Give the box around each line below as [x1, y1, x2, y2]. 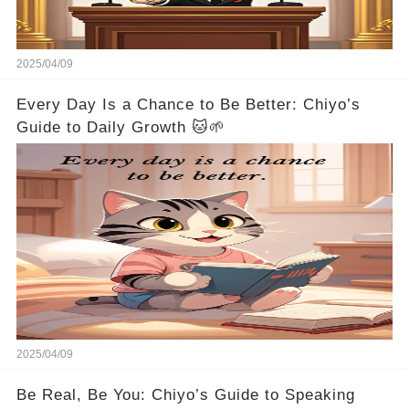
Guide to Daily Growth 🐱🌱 [16, 119, 225, 137]
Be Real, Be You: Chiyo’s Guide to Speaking [16, 386, 355, 404]
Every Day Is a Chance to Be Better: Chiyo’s [16, 96, 361, 114]
